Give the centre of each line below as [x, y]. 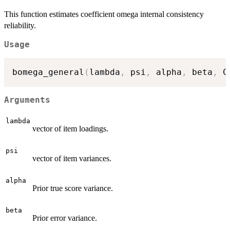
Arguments [27, 100]
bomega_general [48, 72]
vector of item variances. [72, 159]
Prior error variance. [65, 218]
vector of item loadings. [70, 129]
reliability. [20, 25]
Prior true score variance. [73, 188]
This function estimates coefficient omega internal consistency [104, 14]
